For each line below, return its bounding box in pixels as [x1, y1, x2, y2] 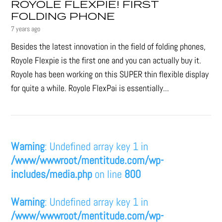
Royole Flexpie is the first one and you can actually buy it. [11, 55, 202, 66]
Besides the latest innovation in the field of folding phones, [11, 41, 206, 53]
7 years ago [11, 24, 41, 34]
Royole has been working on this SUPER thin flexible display [11, 68, 209, 80]
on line [92, 167, 125, 181]
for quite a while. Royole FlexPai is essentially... [11, 82, 169, 94]
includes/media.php [11, 167, 93, 181]
